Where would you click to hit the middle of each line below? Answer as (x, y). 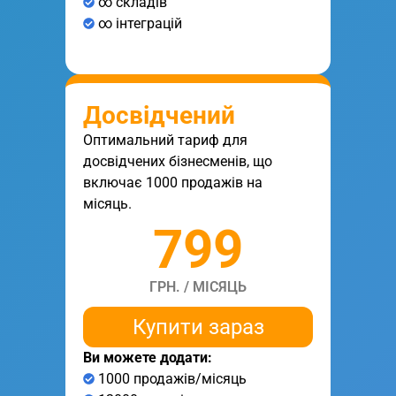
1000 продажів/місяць (171, 378)
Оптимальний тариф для (165, 140)
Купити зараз (198, 327)
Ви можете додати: (148, 357)
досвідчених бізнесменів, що (178, 161)
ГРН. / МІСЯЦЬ (198, 286)
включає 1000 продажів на (173, 182)
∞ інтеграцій (138, 23)
